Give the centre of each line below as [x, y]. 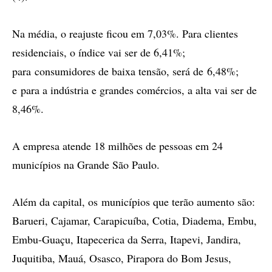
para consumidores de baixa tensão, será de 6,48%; [125, 71]
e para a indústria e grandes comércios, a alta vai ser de [134, 90]
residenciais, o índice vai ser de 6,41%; [99, 52]
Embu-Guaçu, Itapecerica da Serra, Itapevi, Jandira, [127, 239]
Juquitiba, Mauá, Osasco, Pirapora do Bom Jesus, [122, 258]
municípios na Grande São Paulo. [86, 165]
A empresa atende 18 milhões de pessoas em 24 [117, 146]
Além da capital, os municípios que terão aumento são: [134, 202]
